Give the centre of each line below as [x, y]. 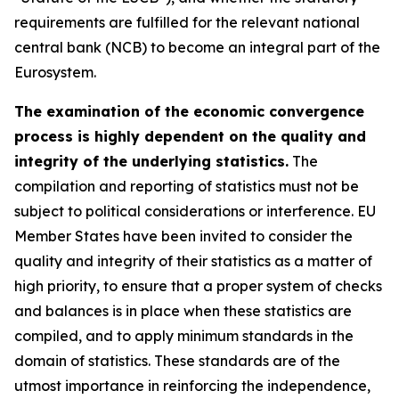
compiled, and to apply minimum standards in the [184, 336]
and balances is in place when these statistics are [183, 311]
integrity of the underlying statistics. [151, 161]
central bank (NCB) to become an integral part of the [197, 47]
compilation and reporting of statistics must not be [187, 186]
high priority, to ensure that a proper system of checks [198, 286]
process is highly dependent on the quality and [190, 136]
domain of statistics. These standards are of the [177, 361]
